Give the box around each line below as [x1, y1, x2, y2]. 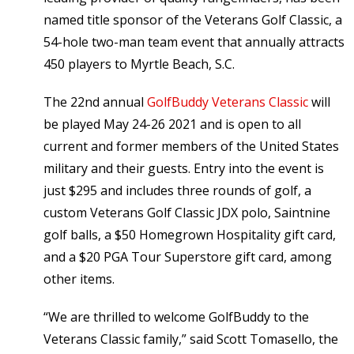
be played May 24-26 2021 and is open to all [43, 115, 301, 133]
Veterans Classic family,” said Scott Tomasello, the [43, 330, 338, 348]
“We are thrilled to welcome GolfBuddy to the [43, 307, 309, 326]
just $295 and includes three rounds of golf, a [43, 181, 311, 199]
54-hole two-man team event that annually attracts [43, 32, 345, 51]
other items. [43, 269, 115, 288]
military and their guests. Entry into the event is [43, 159, 324, 177]
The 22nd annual [43, 92, 147, 111]
